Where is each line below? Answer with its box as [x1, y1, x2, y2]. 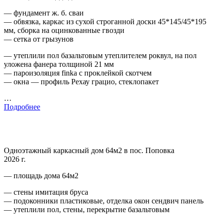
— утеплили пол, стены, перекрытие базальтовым [4, 205, 170, 214]
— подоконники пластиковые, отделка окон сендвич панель [4, 196, 203, 205]
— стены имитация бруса [4, 187, 88, 196]
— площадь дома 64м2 [4, 171, 78, 180]
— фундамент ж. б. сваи [4, 8, 84, 17]
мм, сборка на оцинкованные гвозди [4, 26, 124, 34]
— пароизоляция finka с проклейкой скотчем [4, 68, 152, 77]
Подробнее [4, 102, 40, 111]
